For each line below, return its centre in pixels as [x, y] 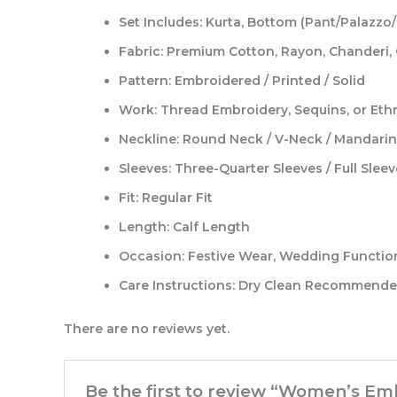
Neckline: [149, 139]
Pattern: [145, 80]
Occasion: [152, 256]
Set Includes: [160, 22]
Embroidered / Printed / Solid [268, 80]
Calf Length [210, 226]
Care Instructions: [177, 285]
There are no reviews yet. [147, 329]
